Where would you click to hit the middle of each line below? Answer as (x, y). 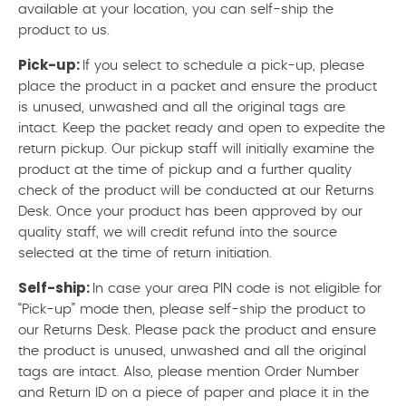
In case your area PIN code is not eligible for (237, 289)
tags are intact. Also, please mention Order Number (188, 372)
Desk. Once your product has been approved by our (190, 212)
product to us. (64, 30)
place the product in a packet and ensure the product (198, 87)
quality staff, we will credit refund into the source (178, 232)
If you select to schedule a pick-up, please (223, 66)
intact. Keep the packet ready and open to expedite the (202, 128)
